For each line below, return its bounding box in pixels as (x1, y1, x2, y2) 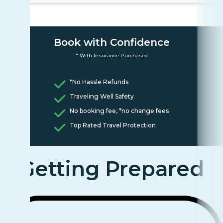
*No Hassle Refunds (69, 78, 128, 86)
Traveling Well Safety (69, 92, 134, 100)
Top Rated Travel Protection (69, 121, 156, 129)
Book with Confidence (53, 36, 170, 48)
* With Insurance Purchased (75, 52, 148, 59)
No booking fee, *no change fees (69, 107, 169, 114)
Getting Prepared (19, 156, 204, 181)
